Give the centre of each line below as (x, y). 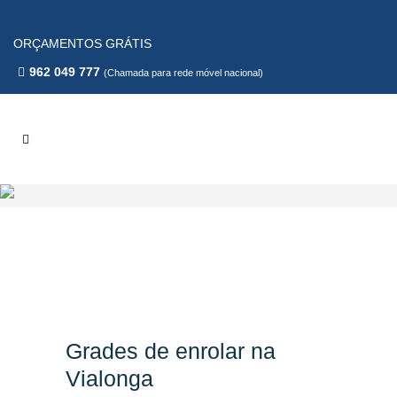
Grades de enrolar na (171, 351)
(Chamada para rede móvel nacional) (183, 73)
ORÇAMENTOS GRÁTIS (82, 43)
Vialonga (109, 378)
